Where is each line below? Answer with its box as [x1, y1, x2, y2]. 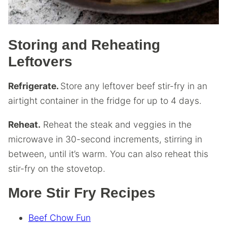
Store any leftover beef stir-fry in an [60, 81, 207, 92]
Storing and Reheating [8, 36, 160, 53]
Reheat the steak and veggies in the [41, 119, 192, 130]
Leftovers [8, 53, 72, 69]
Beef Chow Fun [28, 212, 91, 223]
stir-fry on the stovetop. [8, 163, 105, 174]
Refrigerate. [8, 81, 60, 92]
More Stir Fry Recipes [8, 185, 156, 201]
